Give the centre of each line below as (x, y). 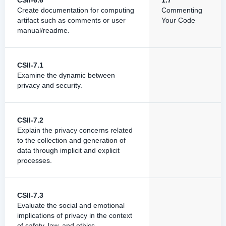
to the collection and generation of (71, 140)
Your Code (178, 20)
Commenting (182, 10)
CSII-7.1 (30, 65)
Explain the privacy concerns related (75, 130)
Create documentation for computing (76, 10)
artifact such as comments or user (71, 20)
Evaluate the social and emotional (71, 205)
